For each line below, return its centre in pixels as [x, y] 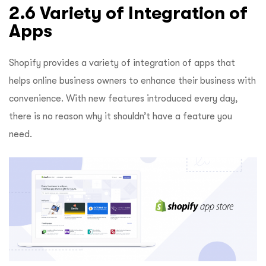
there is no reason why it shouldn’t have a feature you [121, 116]
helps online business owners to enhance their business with [132, 80]
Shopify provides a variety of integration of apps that [122, 63]
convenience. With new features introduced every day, [123, 98]
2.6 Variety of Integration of [128, 12]
